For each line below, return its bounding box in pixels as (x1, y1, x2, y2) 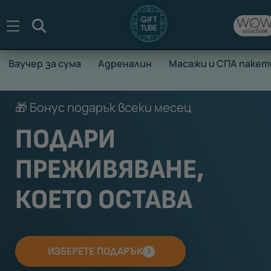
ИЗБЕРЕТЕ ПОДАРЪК (47, 244, 143, 258)
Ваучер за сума (8, 57, 81, 70)
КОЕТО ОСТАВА (15, 183, 192, 217)
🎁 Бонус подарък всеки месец (15, 99, 191, 116)
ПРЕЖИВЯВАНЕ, (15, 153, 204, 186)
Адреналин (98, 57, 152, 70)
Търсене (45, 15, 102, 34)
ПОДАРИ (15, 123, 116, 156)
